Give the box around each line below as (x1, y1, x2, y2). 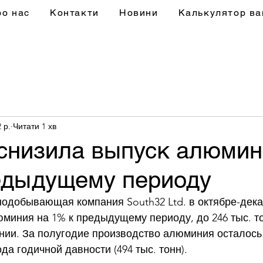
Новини (119, 7, 159, 18)
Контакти (50, 7, 99, 18)
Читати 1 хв (13, 120, 56, 131)
